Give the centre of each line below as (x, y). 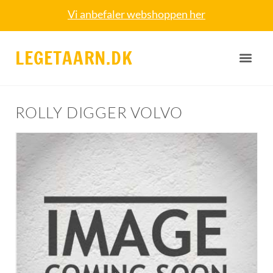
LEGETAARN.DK (74, 58)
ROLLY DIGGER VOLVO (99, 113)
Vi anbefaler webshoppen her (136, 14)
